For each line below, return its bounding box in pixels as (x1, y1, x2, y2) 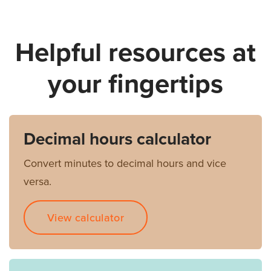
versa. (24, 175, 51, 189)
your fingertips (48, 68, 223, 101)
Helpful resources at (15, 37, 256, 70)
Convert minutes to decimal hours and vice (24, 157, 226, 171)
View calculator (47, 211, 125, 224)
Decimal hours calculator (24, 129, 211, 150)
